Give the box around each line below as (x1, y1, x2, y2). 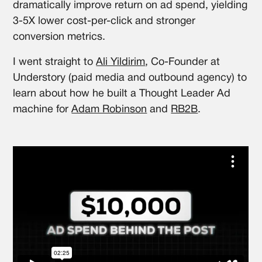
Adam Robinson (71, 104, 147, 115)
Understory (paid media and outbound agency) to (13, 73, 247, 83)
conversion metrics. (13, 32, 106, 42)
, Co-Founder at (145, 57, 220, 67)
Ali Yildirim (96, 57, 146, 67)
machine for (13, 104, 72, 115)
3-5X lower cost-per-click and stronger (13, 16, 196, 26)
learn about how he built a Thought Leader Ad (13, 88, 231, 99)
